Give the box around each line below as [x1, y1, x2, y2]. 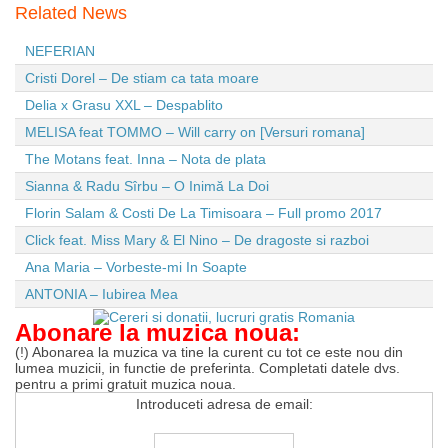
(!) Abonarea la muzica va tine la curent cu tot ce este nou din [15, 343, 403, 360]
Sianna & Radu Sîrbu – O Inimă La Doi [25, 177, 269, 194]
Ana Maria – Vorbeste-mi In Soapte [25, 258, 247, 275]
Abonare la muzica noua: [15, 318, 300, 346]
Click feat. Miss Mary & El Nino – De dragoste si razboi [25, 231, 369, 248]
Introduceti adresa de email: [135, 395, 313, 412]
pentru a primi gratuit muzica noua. [15, 375, 236, 392]
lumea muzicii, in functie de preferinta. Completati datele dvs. [15, 359, 400, 376]
